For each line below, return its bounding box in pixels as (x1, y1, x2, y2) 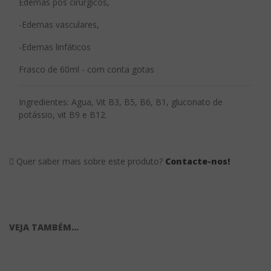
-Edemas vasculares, (19, 19, 99, 30)
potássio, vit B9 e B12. (19, 109, 107, 120)
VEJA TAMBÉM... (9, 221, 79, 233)
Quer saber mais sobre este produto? (14, 155, 165, 167)
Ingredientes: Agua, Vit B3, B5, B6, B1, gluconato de (19, 96, 223, 108)
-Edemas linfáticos (19, 41, 91, 53)
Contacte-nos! (165, 155, 230, 167)
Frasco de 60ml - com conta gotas (19, 64, 154, 75)
